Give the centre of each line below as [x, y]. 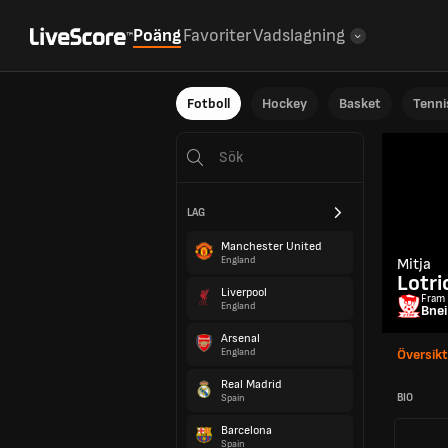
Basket [360, 103]
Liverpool [244, 292]
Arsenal [240, 338]
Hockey [284, 103]
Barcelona [246, 430]
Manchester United [271, 246]
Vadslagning [299, 35]
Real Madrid [251, 384]
